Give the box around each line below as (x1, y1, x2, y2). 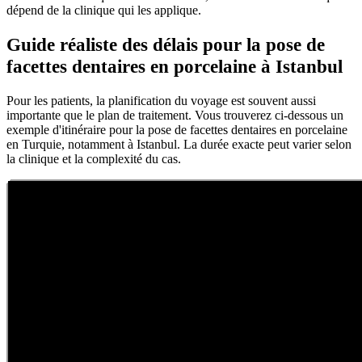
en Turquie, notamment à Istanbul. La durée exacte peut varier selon (6, 137, 351, 151)
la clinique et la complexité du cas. (6, 151, 181, 166)
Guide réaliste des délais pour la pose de (6, 34, 325, 55)
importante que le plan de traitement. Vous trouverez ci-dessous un (6, 107, 343, 122)
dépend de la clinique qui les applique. (6, 2, 201, 17)
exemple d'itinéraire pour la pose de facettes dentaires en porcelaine (6, 122, 347, 137)
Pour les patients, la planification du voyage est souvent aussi (6, 93, 316, 107)
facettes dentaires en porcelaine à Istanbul (6, 56, 343, 77)
